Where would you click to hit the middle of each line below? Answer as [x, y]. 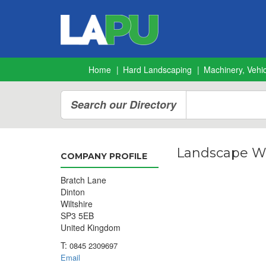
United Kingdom [91, 227]
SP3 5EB [77, 216]
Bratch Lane [83, 180]
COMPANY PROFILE [104, 156]
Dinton [73, 192]
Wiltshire [77, 204]
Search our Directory [123, 104]
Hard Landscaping [157, 69]
